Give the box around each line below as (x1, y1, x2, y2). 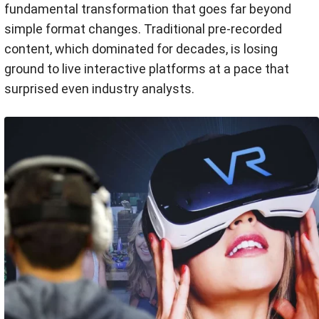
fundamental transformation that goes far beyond (4, 1, 291, 16)
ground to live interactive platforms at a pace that (4, 61, 289, 76)
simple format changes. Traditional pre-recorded (4, 21, 282, 36)
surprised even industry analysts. (4, 81, 194, 96)
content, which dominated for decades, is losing (4, 41, 278, 56)
